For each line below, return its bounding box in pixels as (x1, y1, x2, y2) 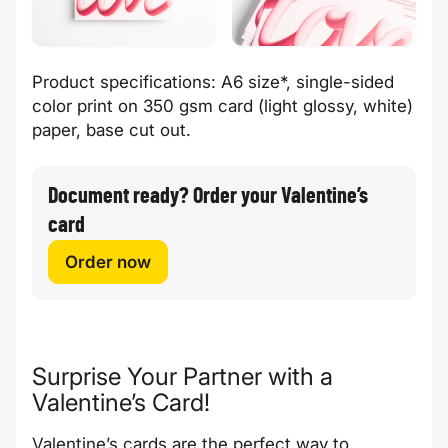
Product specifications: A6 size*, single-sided (32, 71, 394, 92)
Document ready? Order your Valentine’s (48, 184, 368, 207)
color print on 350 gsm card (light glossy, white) (32, 95, 413, 116)
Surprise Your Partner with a (32, 361, 333, 391)
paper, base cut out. (32, 119, 191, 140)
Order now (65, 251, 151, 272)
